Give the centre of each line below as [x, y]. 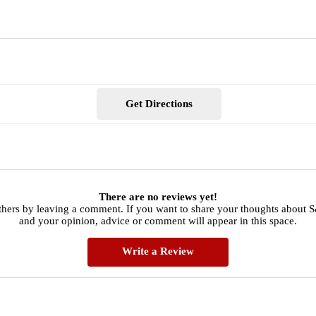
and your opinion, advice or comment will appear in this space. [158, 220]
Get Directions [159, 104]
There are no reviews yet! [158, 196]
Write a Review [158, 251]
